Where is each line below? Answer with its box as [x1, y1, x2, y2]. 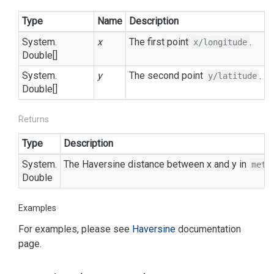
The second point [129, 70, 206, 81]
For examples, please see [18, 223, 132, 235]
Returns [18, 114, 49, 124]
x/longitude [193, 37, 247, 47]
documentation [176, 223, 241, 235]
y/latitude [208, 71, 257, 81]
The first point [129, 36, 191, 48]
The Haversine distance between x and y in [64, 158, 249, 170]
